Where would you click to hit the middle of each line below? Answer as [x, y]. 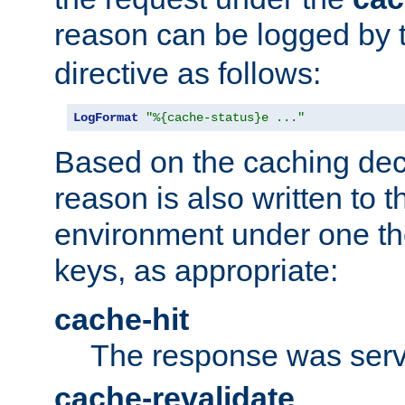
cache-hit [122, 320]
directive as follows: [188, 74]
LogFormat [106, 118]
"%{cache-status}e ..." [225, 118]
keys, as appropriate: [196, 271]
